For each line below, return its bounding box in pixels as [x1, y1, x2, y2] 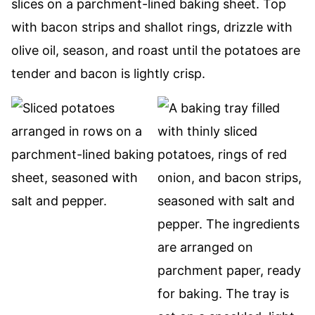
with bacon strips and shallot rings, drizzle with [11, 20, 292, 34]
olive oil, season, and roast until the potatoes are [11, 43, 300, 58]
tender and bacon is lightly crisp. [11, 66, 205, 81]
